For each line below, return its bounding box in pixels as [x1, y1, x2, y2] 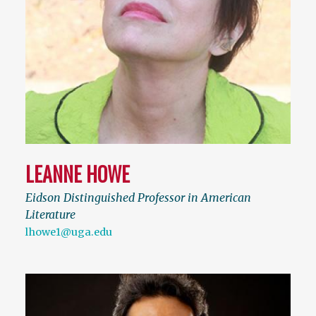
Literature [25, 207, 75, 221]
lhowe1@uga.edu [25, 225, 112, 238]
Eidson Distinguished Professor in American [25, 190, 251, 205]
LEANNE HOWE [25, 159, 130, 188]
